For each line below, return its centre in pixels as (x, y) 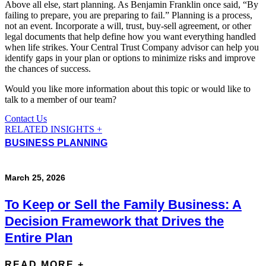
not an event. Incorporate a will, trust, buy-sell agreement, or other (128, 26)
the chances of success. (48, 69)
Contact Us (26, 118)
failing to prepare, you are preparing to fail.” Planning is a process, (129, 15)
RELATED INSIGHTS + (53, 129)
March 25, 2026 (35, 177)
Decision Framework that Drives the (114, 221)
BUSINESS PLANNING (56, 142)
